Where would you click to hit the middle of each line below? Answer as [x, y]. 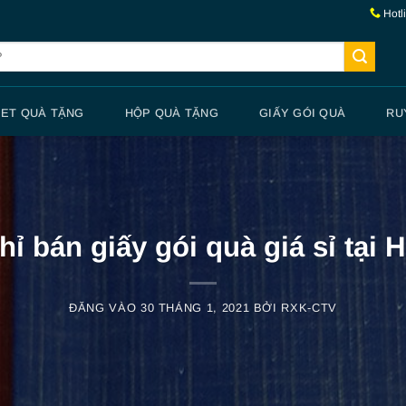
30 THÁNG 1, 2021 [195, 308]
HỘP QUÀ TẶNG [171, 112]
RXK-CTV [309, 308]
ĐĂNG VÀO [105, 308]
